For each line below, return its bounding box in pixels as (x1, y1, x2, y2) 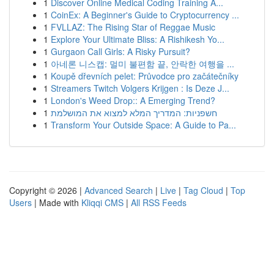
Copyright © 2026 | (9, 184, 84, 196)
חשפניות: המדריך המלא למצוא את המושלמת (51, 106, 217, 119)
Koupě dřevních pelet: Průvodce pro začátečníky (51, 70, 239, 82)
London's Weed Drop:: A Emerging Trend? (51, 94, 215, 106)
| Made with (32, 196, 81, 209)
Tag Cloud (183, 184, 223, 196)
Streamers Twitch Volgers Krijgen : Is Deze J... (51, 82, 229, 94)
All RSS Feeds (131, 196, 187, 209)
